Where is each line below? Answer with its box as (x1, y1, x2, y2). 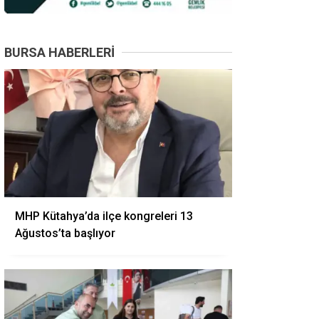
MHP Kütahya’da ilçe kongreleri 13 (15, 209, 193, 223)
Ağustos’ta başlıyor (15, 226, 115, 240)
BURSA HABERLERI (4, 45, 115, 60)
